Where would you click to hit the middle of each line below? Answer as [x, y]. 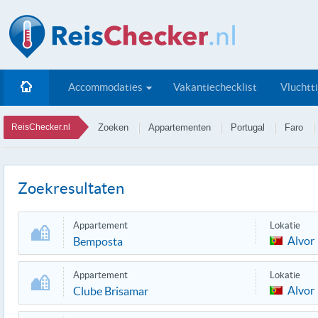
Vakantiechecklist [215, 87]
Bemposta [98, 241]
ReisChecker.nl [41, 127]
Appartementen [180, 127]
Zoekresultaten [71, 188]
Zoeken [113, 127]
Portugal [248, 127]
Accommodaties [105, 87]
